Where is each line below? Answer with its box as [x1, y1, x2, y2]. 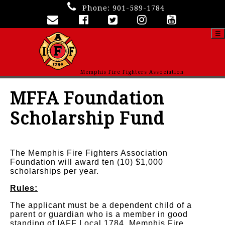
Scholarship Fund [10, 108, 164, 129]
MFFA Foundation [10, 88, 164, 108]
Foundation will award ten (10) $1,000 [10, 158, 163, 166]
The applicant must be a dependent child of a [10, 201, 192, 209]
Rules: [10, 184, 38, 192]
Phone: [82, 4, 113, 12]
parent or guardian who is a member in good [10, 210, 188, 218]
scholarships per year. [10, 167, 99, 175]
